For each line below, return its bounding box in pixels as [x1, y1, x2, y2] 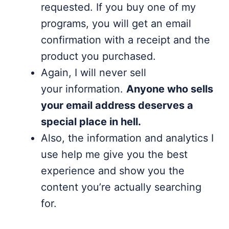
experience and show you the [41, 165, 185, 177]
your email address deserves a [41, 99, 193, 111]
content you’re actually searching [41, 181, 201, 193]
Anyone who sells [126, 83, 213, 95]
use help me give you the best [41, 148, 188, 161]
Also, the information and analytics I [41, 132, 214, 144]
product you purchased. [41, 50, 156, 62]
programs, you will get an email [41, 17, 191, 30]
